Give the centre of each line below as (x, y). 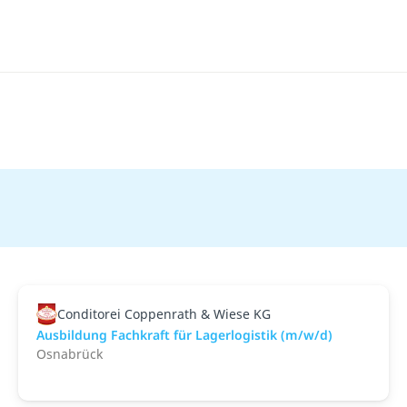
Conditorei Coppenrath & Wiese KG (164, 313)
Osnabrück (69, 353)
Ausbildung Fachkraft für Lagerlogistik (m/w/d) (184, 334)
